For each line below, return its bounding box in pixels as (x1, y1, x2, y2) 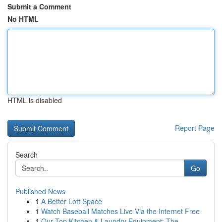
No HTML (7, 14, 39, 24)
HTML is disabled (7, 95, 62, 105)
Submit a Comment (7, 1, 71, 11)
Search (15, 150, 38, 160)
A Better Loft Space (41, 196, 102, 206)
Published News (15, 186, 65, 196)
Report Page (175, 123, 215, 133)
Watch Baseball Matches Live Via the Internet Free (41, 206, 200, 216)
